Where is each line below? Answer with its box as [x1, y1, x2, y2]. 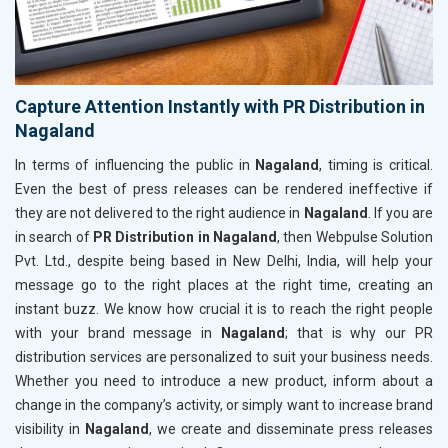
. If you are [367, 204, 433, 221]
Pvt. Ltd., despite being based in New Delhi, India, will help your [15, 252, 433, 269]
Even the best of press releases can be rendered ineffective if [15, 180, 433, 197]
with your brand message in [15, 324, 221, 341]
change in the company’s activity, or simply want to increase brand [15, 396, 433, 413]
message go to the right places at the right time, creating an [15, 276, 433, 293]
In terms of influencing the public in [15, 156, 256, 173]
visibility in [15, 420, 85, 437]
